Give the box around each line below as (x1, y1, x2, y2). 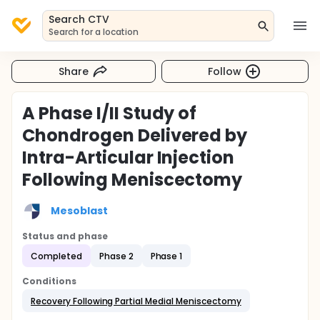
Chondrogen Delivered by (22, 124, 248, 147)
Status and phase (22, 230, 108, 242)
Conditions (22, 275, 76, 287)
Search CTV (49, 12, 109, 26)
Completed (31, 249, 82, 262)
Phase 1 (150, 249, 183, 262)
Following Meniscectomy (22, 168, 243, 191)
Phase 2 (99, 249, 134, 262)
